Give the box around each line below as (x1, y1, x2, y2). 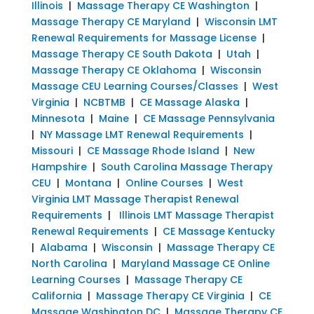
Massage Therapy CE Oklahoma (31, 62, 196, 77)
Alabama (39, 240, 88, 254)
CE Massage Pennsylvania (142, 111, 275, 125)
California (31, 288, 82, 303)
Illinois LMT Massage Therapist (118, 207, 274, 222)
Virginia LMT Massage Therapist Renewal (31, 191, 239, 206)
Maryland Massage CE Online (121, 256, 270, 271)
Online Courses (125, 175, 203, 190)
